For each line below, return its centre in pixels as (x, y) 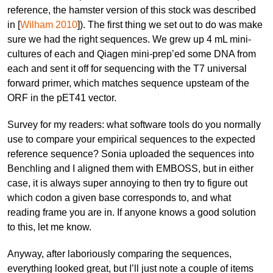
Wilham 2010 (49, 24)
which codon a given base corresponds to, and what (119, 197)
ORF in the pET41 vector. (62, 97)
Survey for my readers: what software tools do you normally (134, 124)
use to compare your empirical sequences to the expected (131, 139)
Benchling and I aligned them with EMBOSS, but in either (130, 168)
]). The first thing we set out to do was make (170, 24)
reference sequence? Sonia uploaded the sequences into (131, 154)
